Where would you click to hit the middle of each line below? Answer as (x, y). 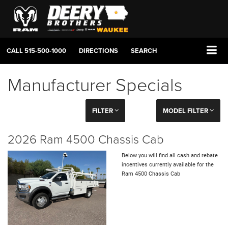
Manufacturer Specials (95, 84)
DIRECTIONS (98, 51)
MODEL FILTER (186, 111)
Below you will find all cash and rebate (170, 156)
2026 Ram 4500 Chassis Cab (86, 139)
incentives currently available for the (168, 165)
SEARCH (144, 51)
